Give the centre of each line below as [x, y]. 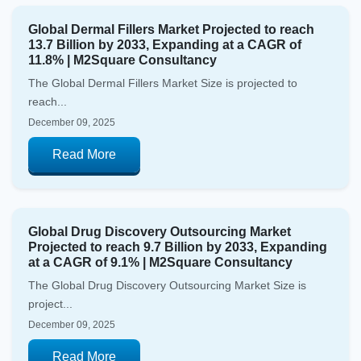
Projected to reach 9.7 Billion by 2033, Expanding [178, 247]
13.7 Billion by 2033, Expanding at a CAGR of [165, 45]
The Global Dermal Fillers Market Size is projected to [163, 83]
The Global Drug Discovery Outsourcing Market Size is [167, 286]
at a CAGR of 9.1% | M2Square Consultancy [160, 263]
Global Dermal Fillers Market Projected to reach [171, 30]
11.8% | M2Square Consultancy [122, 60]
